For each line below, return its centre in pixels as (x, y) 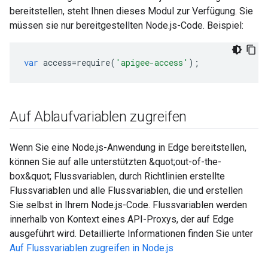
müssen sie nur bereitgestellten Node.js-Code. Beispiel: (127, 25)
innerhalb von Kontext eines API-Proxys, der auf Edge (122, 219)
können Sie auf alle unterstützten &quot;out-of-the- (115, 162)
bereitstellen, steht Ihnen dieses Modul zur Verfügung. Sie (131, 11)
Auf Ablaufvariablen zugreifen (98, 117)
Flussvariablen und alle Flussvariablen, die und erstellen (126, 191)
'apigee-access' (152, 63)
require (93, 63)
